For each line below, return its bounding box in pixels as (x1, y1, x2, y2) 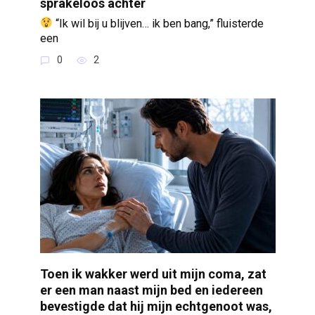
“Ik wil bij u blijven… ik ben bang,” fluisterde (52, 16, 264, 30)
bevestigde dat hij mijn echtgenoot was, (39, 298, 272, 314)
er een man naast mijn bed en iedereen (39, 282, 263, 297)
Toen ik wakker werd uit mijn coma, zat (39, 266, 266, 281)
